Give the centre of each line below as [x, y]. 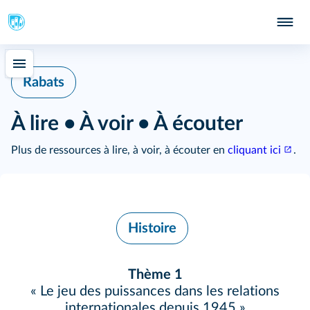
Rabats [44, 82]
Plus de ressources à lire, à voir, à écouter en [119, 150]
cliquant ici [254, 150]
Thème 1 [155, 275]
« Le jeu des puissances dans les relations [155, 291]
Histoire [152, 228]
